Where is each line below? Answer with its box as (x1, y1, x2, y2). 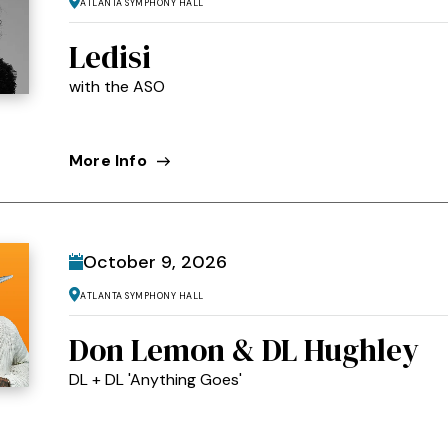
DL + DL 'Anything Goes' (69, 368, 242, 390)
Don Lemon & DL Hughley (69, 328, 419, 371)
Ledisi (69, 35, 151, 78)
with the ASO (69, 75, 165, 97)
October (83, 249, 161, 274)
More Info (69, 149, 147, 171)
